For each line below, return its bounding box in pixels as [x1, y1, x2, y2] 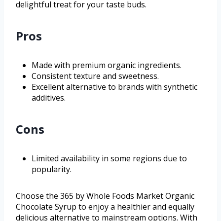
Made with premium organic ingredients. [32, 60, 182, 71]
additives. [32, 92, 66, 104]
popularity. [32, 164, 72, 175]
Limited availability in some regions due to [32, 153, 187, 164]
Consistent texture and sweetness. [32, 71, 159, 82]
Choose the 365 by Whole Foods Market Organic [16, 190, 194, 202]
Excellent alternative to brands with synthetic [32, 81, 197, 93]
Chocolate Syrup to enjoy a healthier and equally [16, 201, 194, 213]
